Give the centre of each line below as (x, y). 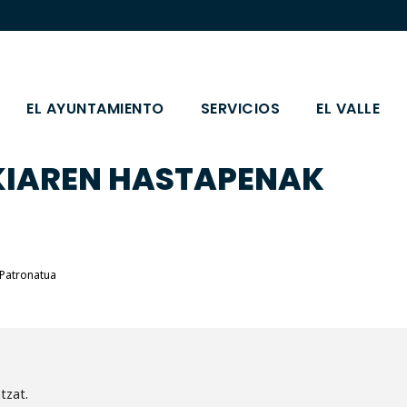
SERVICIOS (240, 109)
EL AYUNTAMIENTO (95, 109)
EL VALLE (348, 109)
